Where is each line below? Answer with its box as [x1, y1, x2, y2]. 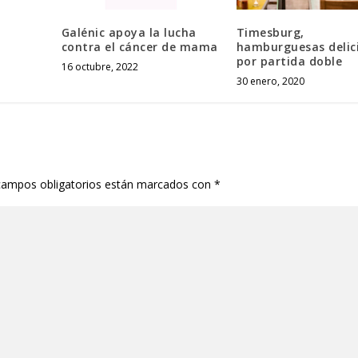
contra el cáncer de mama [61, 38, 218, 54]
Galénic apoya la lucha [61, 24, 197, 40]
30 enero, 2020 [236, 74, 304, 88]
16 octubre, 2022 [61, 59, 138, 74]
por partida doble [236, 53, 343, 69]
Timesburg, [236, 24, 304, 40]
